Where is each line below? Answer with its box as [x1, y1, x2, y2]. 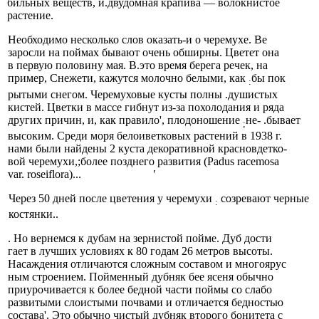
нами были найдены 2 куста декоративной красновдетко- [7, 142, 287, 155]
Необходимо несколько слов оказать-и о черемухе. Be [7, 33, 267, 46]
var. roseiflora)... [7, 167, 152, 180]
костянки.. [9, 208, 59, 221]
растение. [7, 9, 54, 22]
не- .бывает [245, 113, 300, 126]
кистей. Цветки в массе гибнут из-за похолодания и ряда [7, 100, 284, 113]
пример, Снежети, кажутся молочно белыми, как [7, 72, 249, 85]
